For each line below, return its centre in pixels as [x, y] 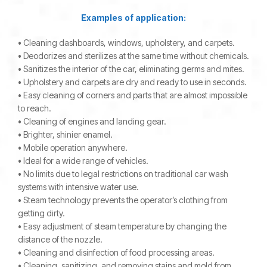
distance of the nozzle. [60, 239]
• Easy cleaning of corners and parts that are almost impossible [133, 95]
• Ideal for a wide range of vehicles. [83, 161]
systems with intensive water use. [78, 187]
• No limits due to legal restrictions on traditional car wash [123, 174]
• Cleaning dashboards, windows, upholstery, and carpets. [126, 43]
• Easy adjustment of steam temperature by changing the [122, 226]
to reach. [35, 108]
